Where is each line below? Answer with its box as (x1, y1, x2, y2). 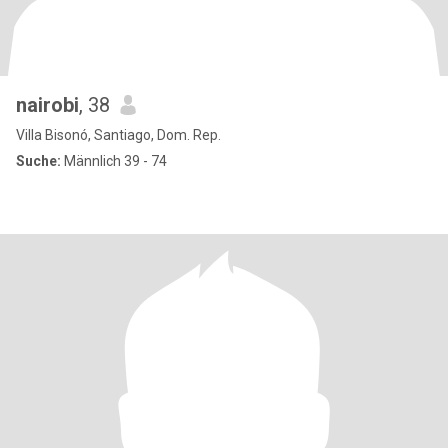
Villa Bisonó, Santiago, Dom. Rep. (16, 127, 221, 143)
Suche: (16, 153, 61, 169)
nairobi (16, 93, 79, 117)
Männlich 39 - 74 (61, 153, 167, 169)
